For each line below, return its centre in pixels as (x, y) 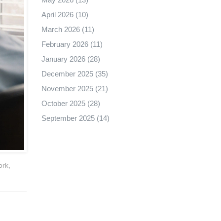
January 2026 (64, 59)
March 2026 (61, 29)
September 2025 (69, 118)
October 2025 (64, 103)
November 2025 (68, 88)
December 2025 (68, 74)
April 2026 (58, 14)
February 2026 (66, 44)
